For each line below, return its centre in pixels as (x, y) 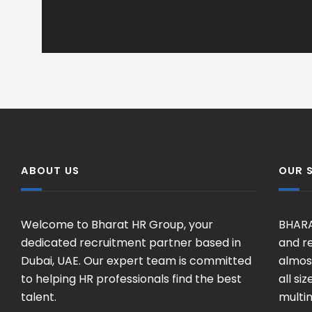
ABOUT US (50, 171)
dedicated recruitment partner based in (131, 243)
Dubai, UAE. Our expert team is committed (136, 261)
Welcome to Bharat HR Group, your (117, 225)
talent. (39, 297)
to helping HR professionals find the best (131, 279)
